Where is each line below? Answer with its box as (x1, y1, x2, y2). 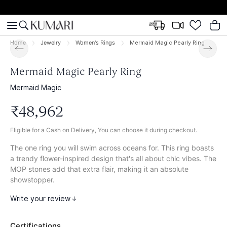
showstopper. (10, 175, 55, 184)
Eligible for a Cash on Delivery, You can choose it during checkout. (10, 126, 197, 134)
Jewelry (41, 39, 61, 46)
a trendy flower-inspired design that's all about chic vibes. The (10, 154, 216, 163)
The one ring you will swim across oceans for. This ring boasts (10, 143, 214, 152)
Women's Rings (75, 39, 115, 46)
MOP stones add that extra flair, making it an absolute (10, 165, 188, 173)
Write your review (10, 194, 70, 203)
